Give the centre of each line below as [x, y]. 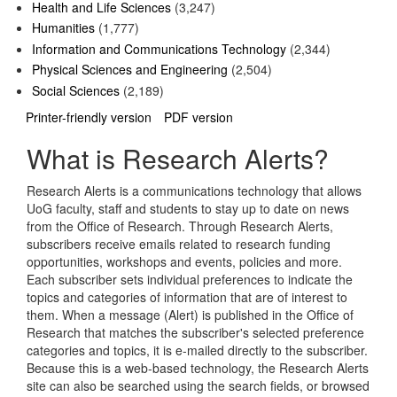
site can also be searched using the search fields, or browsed [198, 386]
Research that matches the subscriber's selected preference [195, 333]
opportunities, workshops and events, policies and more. [184, 262]
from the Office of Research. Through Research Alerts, [180, 226]
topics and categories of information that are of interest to [187, 297]
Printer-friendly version [89, 117]
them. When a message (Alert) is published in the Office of [190, 315]
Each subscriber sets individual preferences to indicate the [190, 280]
